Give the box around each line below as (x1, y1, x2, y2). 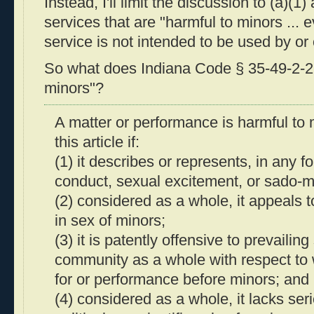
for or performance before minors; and (55, 271, 309, 289)
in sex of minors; (55, 212, 165, 230)
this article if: (55, 134, 139, 151)
